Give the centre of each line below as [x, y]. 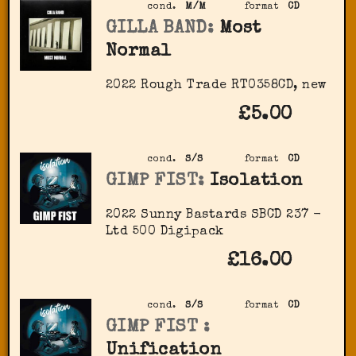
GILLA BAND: [160, 29]
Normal [138, 52]
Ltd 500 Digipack [164, 232]
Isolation [256, 181]
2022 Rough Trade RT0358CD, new [216, 86]
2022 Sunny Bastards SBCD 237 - [213, 216]
